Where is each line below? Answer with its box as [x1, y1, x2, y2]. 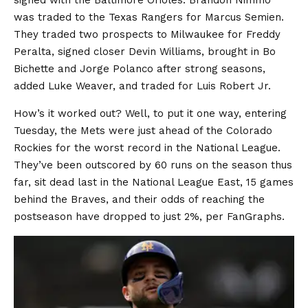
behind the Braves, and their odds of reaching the [14, 193, 265, 206]
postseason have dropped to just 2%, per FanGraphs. [14, 210, 285, 223]
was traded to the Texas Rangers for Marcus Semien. [14, 11, 284, 23]
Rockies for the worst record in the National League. [14, 142, 280, 154]
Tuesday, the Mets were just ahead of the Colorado [14, 124, 272, 137]
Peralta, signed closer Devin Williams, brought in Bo [14, 45, 276, 58]
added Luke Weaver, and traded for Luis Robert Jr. [14, 80, 271, 92]
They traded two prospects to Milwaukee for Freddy [14, 28, 280, 41]
